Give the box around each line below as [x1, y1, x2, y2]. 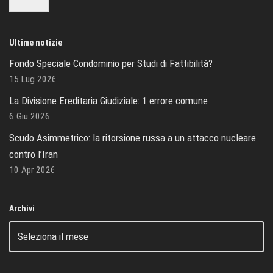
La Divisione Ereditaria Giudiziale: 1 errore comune [9, 94, 208, 107]
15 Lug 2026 [9, 74, 57, 85]
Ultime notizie [9, 38, 62, 48]
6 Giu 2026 [9, 111, 50, 122]
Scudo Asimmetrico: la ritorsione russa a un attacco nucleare [9, 132, 256, 144]
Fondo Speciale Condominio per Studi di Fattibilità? [9, 57, 213, 70]
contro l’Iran [9, 148, 58, 161]
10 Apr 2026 [9, 165, 55, 176]
